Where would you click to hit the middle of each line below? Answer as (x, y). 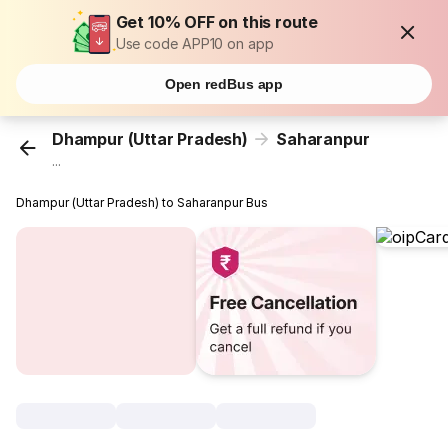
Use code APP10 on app (194, 43)
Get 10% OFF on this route (217, 22)
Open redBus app (224, 84)
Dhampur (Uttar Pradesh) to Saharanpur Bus (142, 203)
